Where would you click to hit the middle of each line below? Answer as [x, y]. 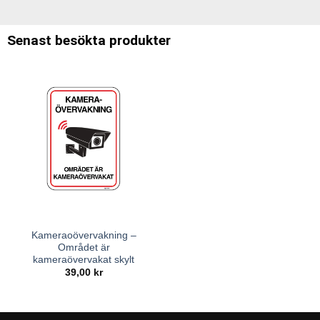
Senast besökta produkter [89, 41]
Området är [84, 248]
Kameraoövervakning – [84, 236]
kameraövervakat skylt [84, 260]
